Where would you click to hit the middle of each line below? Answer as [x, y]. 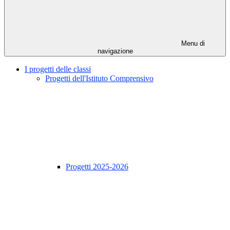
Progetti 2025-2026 [97, 167]
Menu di [192, 44]
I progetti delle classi [58, 69]
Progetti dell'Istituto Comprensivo [99, 79]
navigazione [115, 51]
